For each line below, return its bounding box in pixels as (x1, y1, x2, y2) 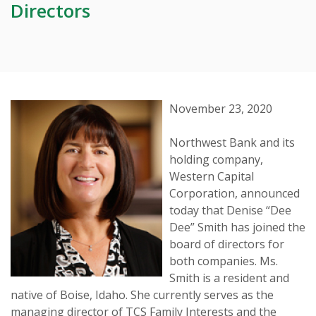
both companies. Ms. (169, 253, 278, 269)
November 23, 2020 (169, 100, 272, 116)
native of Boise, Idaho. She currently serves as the (11, 286, 274, 303)
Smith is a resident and (169, 269, 289, 286)
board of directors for (169, 236, 284, 252)
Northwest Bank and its (169, 134, 295, 150)
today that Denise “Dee (169, 202, 291, 218)
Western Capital (169, 168, 254, 184)
